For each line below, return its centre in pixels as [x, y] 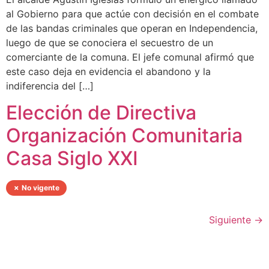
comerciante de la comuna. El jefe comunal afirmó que [130, 57]
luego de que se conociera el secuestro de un [110, 42]
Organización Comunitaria [124, 136]
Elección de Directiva [101, 113]
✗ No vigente [36, 188]
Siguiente [231, 220]
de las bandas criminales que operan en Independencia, [132, 28]
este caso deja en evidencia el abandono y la [108, 71]
